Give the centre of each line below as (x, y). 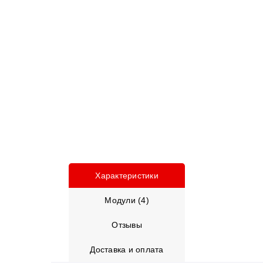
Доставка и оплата (127, 249)
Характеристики (127, 176)
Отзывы (127, 225)
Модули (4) (127, 200)
